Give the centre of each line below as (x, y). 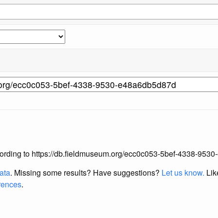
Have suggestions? (127, 172)
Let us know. (183, 172)
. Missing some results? (52, 172)
